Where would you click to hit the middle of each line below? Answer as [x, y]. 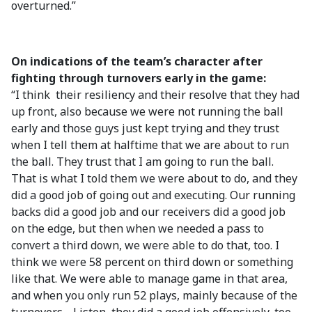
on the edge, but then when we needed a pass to [138, 228]
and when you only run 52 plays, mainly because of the [154, 295]
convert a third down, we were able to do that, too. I [145, 245]
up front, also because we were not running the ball [147, 111]
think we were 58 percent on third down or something [152, 262]
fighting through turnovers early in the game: [139, 78]
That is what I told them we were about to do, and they [154, 178]
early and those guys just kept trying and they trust [145, 128]
